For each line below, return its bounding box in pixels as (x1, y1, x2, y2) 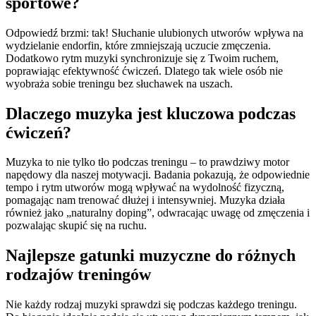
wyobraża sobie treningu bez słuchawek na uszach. (6, 77, 233, 90)
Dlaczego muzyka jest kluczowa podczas (6, 104, 296, 123)
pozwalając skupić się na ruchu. (6, 219, 147, 232)
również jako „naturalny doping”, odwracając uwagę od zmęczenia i (6, 207, 310, 219)
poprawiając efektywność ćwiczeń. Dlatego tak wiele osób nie (6, 64, 283, 77)
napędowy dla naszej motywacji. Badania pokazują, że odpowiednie (6, 169, 310, 181)
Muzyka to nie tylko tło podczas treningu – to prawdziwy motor (6, 156, 289, 169)
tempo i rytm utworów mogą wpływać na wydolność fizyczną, (6, 181, 284, 194)
